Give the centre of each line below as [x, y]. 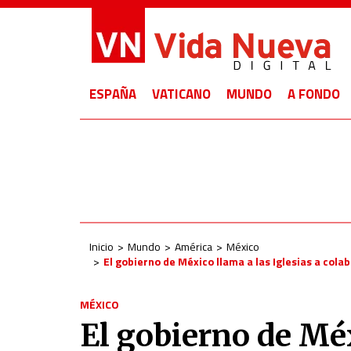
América [194, 246]
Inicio [101, 246]
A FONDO [314, 94]
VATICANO [181, 94]
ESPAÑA [113, 94]
